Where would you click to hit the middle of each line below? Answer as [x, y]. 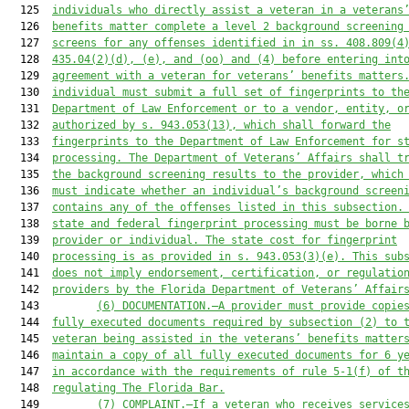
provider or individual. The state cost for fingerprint [225, 240]
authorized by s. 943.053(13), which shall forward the [221, 125]
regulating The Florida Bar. [138, 388]
